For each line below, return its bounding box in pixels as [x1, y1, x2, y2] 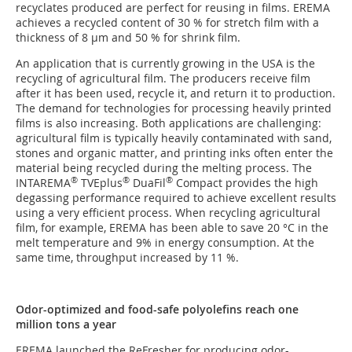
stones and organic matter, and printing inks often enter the [16, 145, 333, 161]
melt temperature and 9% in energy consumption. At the [16, 235, 314, 251]
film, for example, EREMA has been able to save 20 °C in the [16, 220, 328, 236]
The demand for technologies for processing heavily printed [16, 101, 332, 116]
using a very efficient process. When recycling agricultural [16, 205, 321, 221]
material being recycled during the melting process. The [16, 160, 312, 176]
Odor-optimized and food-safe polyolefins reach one [16, 302, 299, 317]
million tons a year [16, 317, 116, 332]
